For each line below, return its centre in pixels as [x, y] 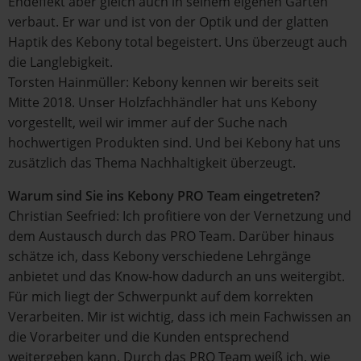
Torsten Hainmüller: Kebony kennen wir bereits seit [164, 82]
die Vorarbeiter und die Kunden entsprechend [149, 337]
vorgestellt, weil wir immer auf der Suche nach [148, 122]
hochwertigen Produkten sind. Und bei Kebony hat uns [174, 143]
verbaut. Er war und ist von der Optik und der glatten [168, 22]
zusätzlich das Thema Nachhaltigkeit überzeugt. [152, 163]
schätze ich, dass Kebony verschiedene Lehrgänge [160, 256]
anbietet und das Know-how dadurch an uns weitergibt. [176, 276]
